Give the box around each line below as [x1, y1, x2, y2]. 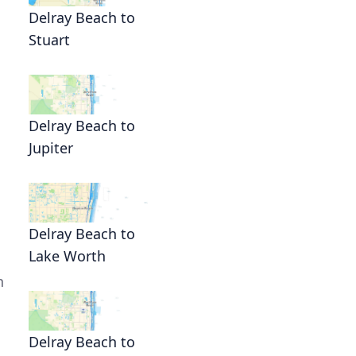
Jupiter [29, 138, 73, 157]
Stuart [29, 30, 70, 49]
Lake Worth [29, 246, 106, 265]
